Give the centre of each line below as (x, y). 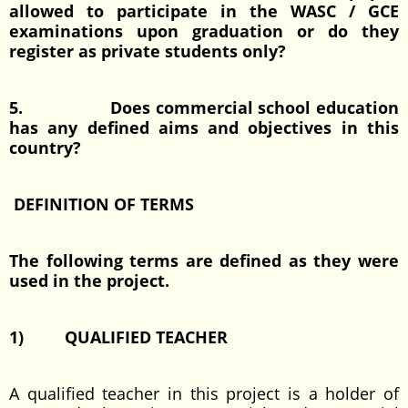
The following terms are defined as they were (204, 260)
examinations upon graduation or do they (204, 31)
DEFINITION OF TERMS (102, 204)
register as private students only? (148, 51)
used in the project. (89, 280)
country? (45, 148)
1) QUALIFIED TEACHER (121, 337)
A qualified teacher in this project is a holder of (204, 393)
